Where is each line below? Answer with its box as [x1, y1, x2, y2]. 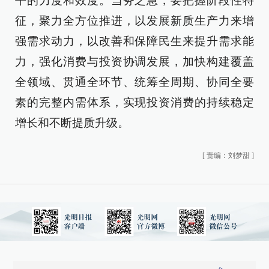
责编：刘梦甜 [207, 151, 250, 160]
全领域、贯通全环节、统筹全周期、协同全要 [15, 76, 254, 88]
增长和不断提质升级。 [15, 116, 129, 129]
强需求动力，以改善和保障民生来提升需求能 [15, 35, 254, 47]
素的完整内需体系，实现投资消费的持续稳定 [15, 96, 254, 109]
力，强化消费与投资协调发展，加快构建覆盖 [15, 55, 254, 68]
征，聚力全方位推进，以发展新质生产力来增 [15, 14, 254, 27]
